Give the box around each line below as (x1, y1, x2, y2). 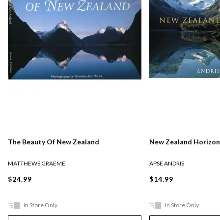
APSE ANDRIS (149, 160, 184, 167)
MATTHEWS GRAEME (8, 160, 65, 167)
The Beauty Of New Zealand (8, 137, 99, 146)
